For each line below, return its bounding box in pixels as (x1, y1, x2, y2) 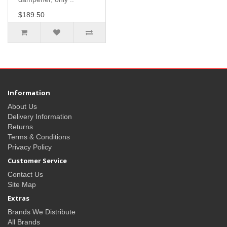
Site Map (8, 180, 36, 189)
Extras (8, 194, 29, 203)
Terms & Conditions (8, 133, 70, 141)
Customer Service (8, 156, 67, 166)
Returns (8, 123, 33, 131)
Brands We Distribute (8, 208, 75, 216)
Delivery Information (8, 112, 72, 121)
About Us (8, 102, 37, 111)
